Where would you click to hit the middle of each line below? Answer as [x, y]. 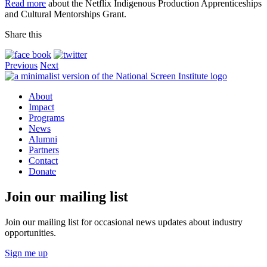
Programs [46, 117]
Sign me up [26, 253]
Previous [21, 65]
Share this [23, 34]
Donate [42, 171]
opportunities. [30, 232]
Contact [43, 160]
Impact [41, 107]
